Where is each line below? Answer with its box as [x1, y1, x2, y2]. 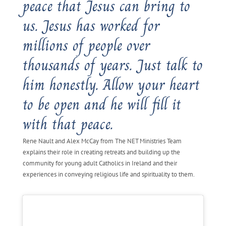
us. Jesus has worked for [22, 14, 160, 37]
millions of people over [22, 33, 150, 57]
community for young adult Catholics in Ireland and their [22, 158, 177, 167]
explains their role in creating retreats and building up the [22, 147, 180, 156]
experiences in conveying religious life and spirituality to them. [22, 169, 195, 179]
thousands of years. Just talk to [22, 53, 203, 77]
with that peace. [22, 112, 113, 136]
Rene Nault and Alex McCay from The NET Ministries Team [22, 136, 182, 145]
